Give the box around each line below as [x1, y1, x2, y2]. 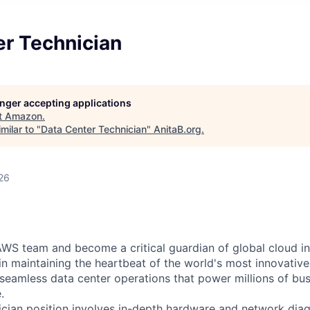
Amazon [5, 110, 42, 122]
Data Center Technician [41, 123, 147, 135]
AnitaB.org [154, 123, 201, 135]
